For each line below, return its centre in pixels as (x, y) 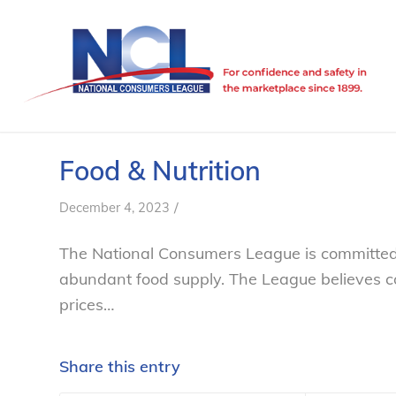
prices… (87, 305)
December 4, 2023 (114, 207)
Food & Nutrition (160, 171)
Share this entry (120, 366)
